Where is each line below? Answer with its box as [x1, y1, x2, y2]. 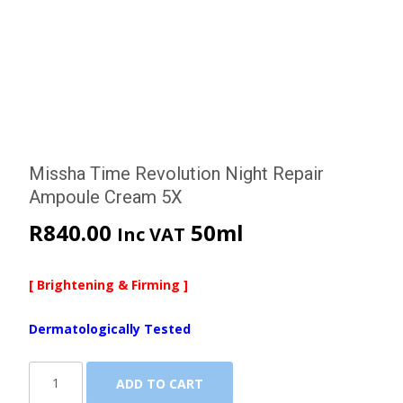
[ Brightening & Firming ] [29, 275, 188, 293]
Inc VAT [117, 221, 185, 246]
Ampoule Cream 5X [29, 185, 183, 208]
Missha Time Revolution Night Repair [29, 162, 324, 184]
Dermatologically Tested [29, 319, 191, 337]
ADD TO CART [116, 374, 203, 392]
